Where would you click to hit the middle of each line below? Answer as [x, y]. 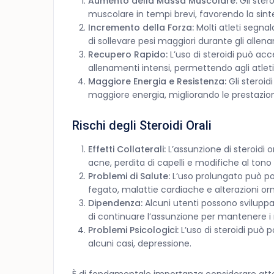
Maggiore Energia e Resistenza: [157, 82]
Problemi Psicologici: [133, 230]
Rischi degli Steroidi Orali [142, 126]
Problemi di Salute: [129, 176]
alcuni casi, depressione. [140, 244]
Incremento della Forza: [141, 28]
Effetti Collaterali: [127, 150]
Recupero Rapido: [128, 55]
